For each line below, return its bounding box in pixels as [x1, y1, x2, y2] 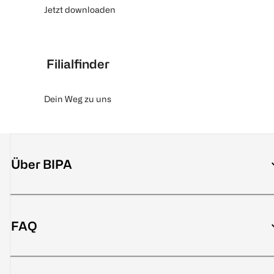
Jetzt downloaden [44, 5, 116, 15]
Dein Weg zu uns [44, 94, 111, 104]
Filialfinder [46, 57, 109, 72]
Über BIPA [11, 157, 72, 172]
